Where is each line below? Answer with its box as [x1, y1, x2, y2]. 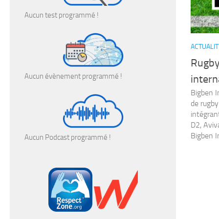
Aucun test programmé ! [24, 11, 99, 20]
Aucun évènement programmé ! [24, 72, 122, 81]
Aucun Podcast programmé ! [24, 133, 111, 142]
